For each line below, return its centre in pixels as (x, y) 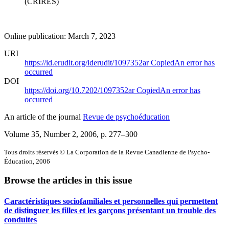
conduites (20, 220)
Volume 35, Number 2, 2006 (50, 134)
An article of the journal (43, 117)
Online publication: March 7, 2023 (60, 36)
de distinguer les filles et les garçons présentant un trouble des (110, 211)
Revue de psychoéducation (126, 117)
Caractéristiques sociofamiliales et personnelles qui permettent (111, 201)
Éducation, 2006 (27, 161)
